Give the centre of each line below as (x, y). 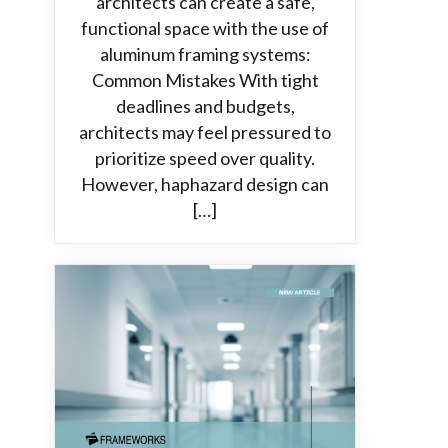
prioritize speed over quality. (205, 158)
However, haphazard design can (205, 184)
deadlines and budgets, (205, 106)
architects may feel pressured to (205, 132)
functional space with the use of (205, 28)
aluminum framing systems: (205, 54)
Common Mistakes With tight (205, 80)
